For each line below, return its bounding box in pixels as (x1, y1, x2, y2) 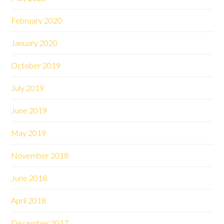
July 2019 (11, 83, 44, 92)
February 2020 (11, 15, 62, 25)
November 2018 (11, 150, 69, 160)
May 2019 (11, 128, 46, 137)
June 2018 (11, 173, 47, 182)
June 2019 (11, 105, 47, 115)
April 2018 (11, 195, 46, 205)
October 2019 (11, 60, 61, 70)
